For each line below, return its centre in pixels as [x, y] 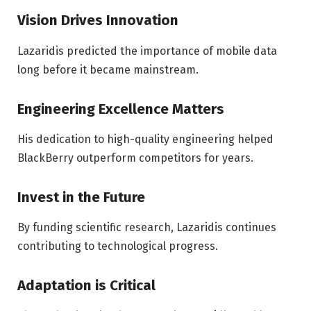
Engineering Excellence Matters [121, 109]
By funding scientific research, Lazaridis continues [147, 228]
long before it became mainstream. [108, 69]
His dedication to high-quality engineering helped [145, 139]
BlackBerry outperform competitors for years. [135, 158]
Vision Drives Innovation [98, 20]
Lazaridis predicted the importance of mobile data [147, 51]
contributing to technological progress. [118, 246]
